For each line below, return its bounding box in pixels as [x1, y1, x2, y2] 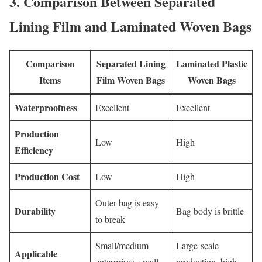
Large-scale [176, 239, 219, 251]
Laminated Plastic [176, 56, 247, 70]
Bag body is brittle [176, 204, 244, 217]
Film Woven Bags [96, 73, 165, 87]
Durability [15, 204, 56, 218]
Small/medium [95, 239, 149, 251]
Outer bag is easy [95, 196, 159, 209]
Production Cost [15, 169, 80, 183]
